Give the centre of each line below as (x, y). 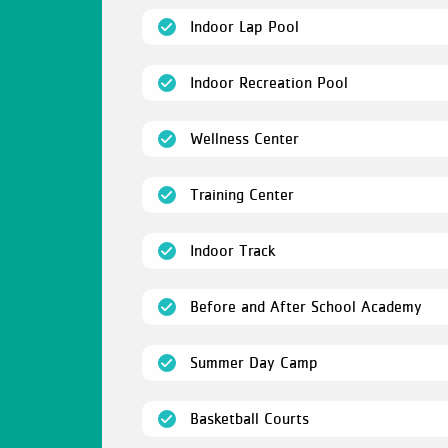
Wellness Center (244, 138)
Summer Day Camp (254, 362)
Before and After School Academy (306, 306)
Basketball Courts (249, 418)
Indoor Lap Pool (244, 26)
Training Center (242, 194)
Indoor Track (232, 250)
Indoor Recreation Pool (269, 82)
